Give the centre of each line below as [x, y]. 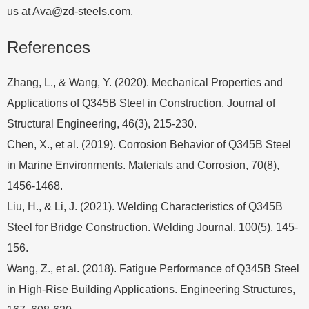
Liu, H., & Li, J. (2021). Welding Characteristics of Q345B [145, 206]
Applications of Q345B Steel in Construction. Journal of [141, 103]
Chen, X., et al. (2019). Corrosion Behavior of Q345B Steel [149, 144]
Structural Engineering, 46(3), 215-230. [102, 123]
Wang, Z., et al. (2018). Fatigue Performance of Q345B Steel [153, 268]
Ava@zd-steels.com [81, 11]
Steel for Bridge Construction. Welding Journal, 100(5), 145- [152, 227]
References [49, 47]
